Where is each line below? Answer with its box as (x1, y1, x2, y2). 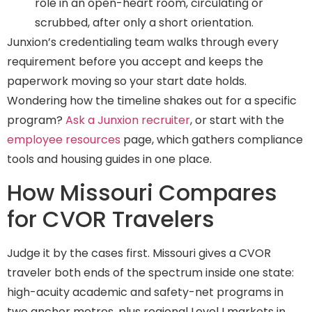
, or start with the (190, 112, 284, 129)
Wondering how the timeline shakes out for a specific (7, 93, 297, 109)
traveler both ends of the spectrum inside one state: (7, 264, 294, 281)
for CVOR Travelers (7, 203, 214, 235)
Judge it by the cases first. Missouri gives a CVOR (7, 244, 271, 261)
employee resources (7, 132, 120, 148)
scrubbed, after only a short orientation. (35, 15, 253, 31)
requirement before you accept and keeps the (7, 54, 263, 70)
